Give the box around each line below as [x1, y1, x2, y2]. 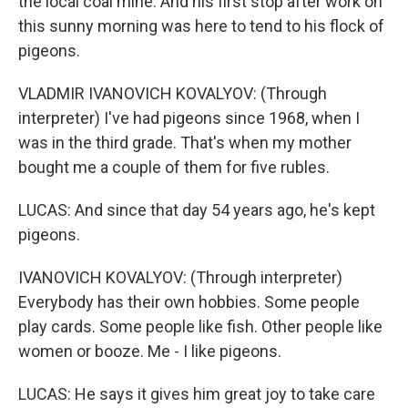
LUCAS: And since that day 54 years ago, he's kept [18, 200, 375, 219]
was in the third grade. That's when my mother [18, 133, 352, 152]
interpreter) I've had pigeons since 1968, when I [18, 108, 360, 127]
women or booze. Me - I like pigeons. [18, 342, 281, 361]
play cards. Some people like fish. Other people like [18, 317, 382, 336]
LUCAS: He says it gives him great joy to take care [18, 384, 375, 403]
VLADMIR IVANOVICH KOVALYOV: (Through [18, 84, 327, 103]
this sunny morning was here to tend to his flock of [18, 16, 384, 36]
